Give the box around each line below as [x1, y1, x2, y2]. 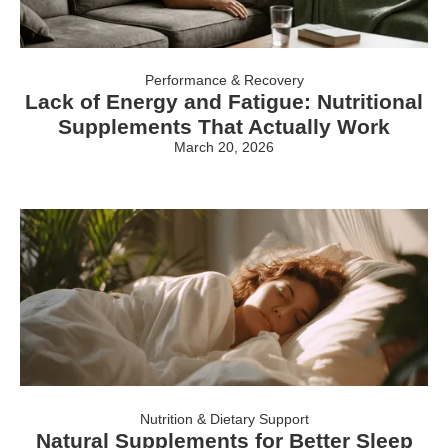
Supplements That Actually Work [58, 115, 390, 138]
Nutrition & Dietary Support [139, 410, 309, 427]
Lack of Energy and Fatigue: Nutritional [25, 90, 423, 113]
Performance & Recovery [144, 72, 304, 88]
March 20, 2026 [174, 139, 274, 155]
